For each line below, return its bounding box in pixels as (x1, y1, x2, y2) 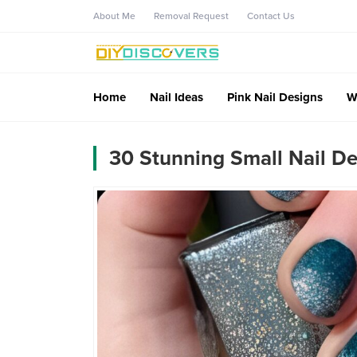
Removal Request (154, 10, 229, 22)
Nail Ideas (150, 89, 203, 104)
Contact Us (247, 10, 295, 22)
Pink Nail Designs (227, 89, 323, 104)
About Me (93, 10, 135, 22)
